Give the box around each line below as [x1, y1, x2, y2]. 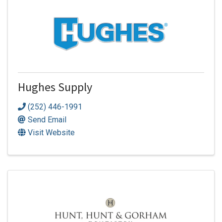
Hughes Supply [18, 80, 92, 98]
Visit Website [28, 127, 75, 137]
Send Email [28, 114, 66, 124]
